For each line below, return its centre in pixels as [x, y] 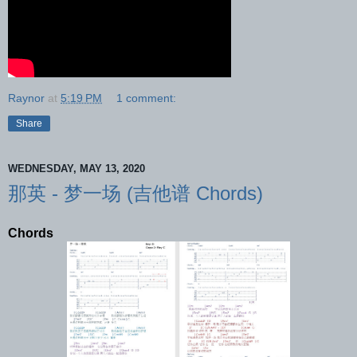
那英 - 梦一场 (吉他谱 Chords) [135, 193]
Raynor [26, 98]
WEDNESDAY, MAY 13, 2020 [76, 169]
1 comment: [147, 98]
